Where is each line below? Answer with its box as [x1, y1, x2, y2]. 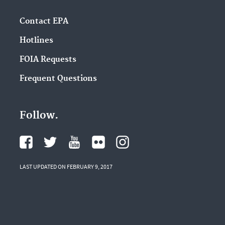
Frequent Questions [19, 73, 97, 83]
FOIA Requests [19, 54, 76, 64]
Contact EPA [19, 17, 68, 27]
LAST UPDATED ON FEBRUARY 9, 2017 [19, 163, 113, 171]
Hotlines [19, 36, 53, 46]
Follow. [19, 109, 58, 123]
